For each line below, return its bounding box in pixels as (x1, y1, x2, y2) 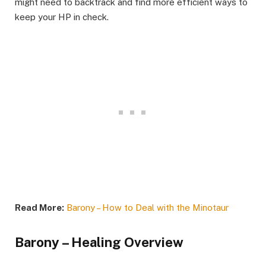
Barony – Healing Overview (15, 235, 183, 251)
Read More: (15, 202, 64, 213)
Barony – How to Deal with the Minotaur (66, 202, 229, 213)
